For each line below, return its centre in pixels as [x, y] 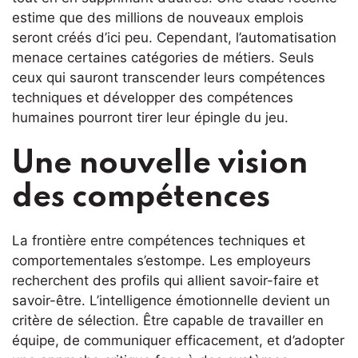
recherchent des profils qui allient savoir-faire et [165, 280]
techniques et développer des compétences [153, 97]
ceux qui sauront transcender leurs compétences [169, 77]
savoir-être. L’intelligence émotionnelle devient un [171, 300]
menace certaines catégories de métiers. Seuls [163, 57]
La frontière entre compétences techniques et [159, 241]
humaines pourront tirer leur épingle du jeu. [150, 117]
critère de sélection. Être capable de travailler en [168, 320]
